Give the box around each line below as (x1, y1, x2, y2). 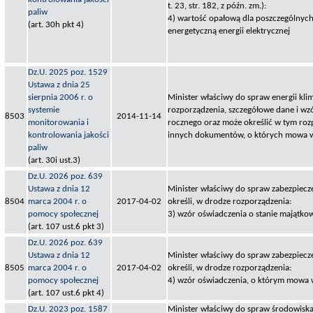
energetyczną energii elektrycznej (168, 26, 290, 36)
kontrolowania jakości (28, 130, 109, 140)
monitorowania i (28, 117, 89, 127)
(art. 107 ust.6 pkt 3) (28, 221, 104, 231)
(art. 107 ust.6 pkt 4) (28, 288, 104, 298)
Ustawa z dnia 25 (28, 80, 90, 89)
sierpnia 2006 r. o (28, 92, 93, 102)
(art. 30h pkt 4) (28, 20, 84, 29)
